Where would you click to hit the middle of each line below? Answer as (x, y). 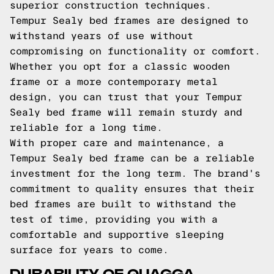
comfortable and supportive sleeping (117, 235)
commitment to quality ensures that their (132, 189)
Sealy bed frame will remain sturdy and (126, 112)
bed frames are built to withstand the (123, 204)
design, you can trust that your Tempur (126, 97)
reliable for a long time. (86, 128)
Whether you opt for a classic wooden (120, 66)
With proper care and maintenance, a (117, 143)
